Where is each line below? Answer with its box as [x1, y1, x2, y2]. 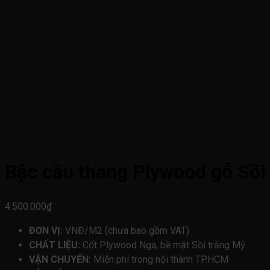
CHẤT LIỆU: [29, 239, 80, 251]
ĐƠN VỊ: [29, 224, 63, 236]
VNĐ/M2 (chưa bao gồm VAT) [63, 224, 189, 236]
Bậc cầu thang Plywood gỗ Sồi [5, 160, 266, 184]
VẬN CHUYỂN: [29, 253, 91, 265]
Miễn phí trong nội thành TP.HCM [91, 253, 228, 265]
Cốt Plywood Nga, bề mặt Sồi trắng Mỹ [80, 239, 245, 251]
